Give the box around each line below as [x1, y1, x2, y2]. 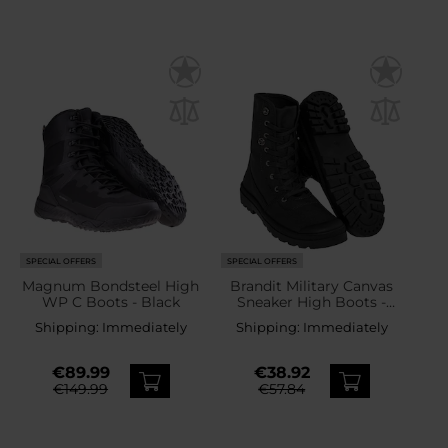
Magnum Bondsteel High [22, 277, 200, 296]
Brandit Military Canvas [230, 277, 394, 296]
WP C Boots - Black [41, 293, 180, 312]
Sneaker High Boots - [237, 293, 387, 312]
